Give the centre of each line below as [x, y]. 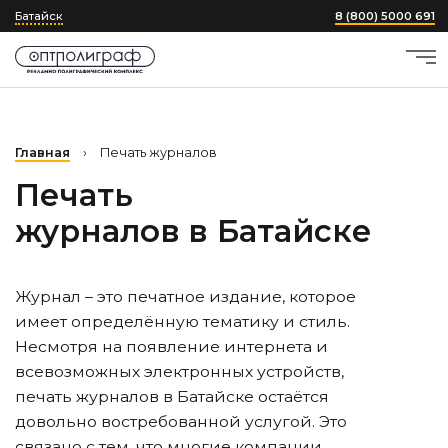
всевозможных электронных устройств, [179, 371]
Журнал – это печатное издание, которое [185, 296]
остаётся [291, 396]
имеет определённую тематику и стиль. [182, 321]
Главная [42, 152]
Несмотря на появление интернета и [171, 346]
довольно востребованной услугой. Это [181, 421]
